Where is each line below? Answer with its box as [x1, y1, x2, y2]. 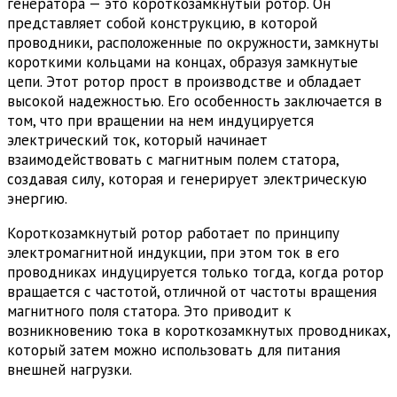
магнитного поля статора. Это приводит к [7, 300, 292, 321]
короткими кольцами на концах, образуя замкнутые [7, 51, 358, 72]
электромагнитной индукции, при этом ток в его [7, 242, 339, 262]
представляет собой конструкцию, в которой [7, 12, 317, 33]
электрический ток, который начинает [7, 129, 268, 150]
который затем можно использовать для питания [7, 339, 340, 360]
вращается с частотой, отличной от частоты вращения [7, 281, 377, 301]
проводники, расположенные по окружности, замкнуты [7, 32, 378, 52]
